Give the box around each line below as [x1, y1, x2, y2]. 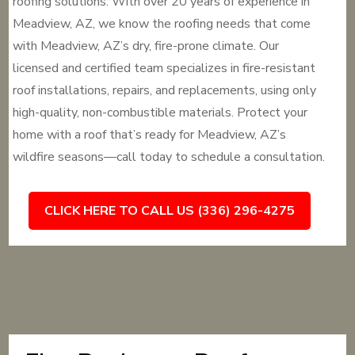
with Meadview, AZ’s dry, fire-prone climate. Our [13, 37, 280, 55]
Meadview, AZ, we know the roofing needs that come [13, 15, 311, 32]
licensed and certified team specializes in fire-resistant [13, 59, 316, 77]
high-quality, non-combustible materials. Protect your [13, 104, 308, 121]
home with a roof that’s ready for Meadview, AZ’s [13, 126, 287, 143]
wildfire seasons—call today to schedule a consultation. [13, 148, 326, 166]
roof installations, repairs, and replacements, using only [13, 82, 317, 99]
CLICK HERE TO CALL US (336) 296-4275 [44, 202, 296, 219]
